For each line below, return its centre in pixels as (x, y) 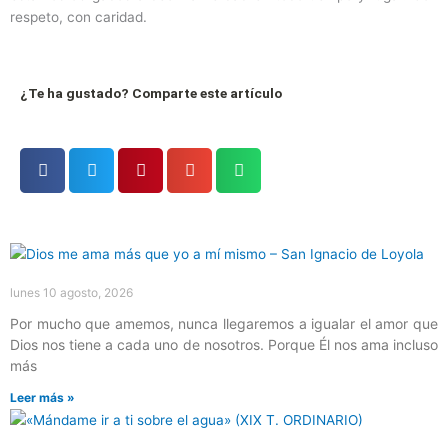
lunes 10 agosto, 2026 (71, 292)
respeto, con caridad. (78, 16)
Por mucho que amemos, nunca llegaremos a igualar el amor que (224, 323)
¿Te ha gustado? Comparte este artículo (151, 92)
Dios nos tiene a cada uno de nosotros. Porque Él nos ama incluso (224, 344)
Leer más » (42, 397)
